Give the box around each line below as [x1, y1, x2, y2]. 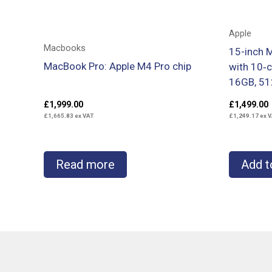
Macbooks [44, 43, 86, 54]
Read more [56, 157, 115, 172]
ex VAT [73, 112, 93, 120]
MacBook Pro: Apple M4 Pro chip [44, 59, 191, 72]
